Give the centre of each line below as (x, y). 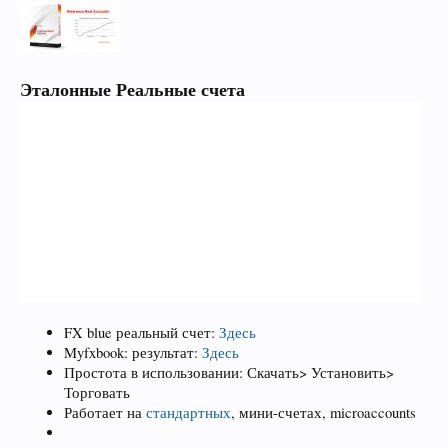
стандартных (188, 412)
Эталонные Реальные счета (132, 88)
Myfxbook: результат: (133, 352)
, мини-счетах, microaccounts (323, 412)
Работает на (105, 412)
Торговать (97, 392)
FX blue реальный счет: (141, 332)
